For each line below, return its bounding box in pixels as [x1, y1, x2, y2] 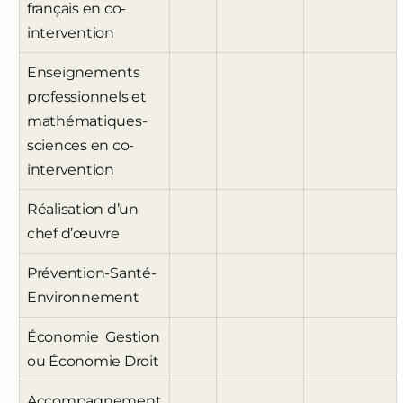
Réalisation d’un [26, 201, 139, 219]
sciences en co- [26, 137, 135, 155]
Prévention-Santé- [26, 264, 157, 282]
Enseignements [26, 64, 140, 82]
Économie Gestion [26, 328, 160, 346]
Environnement [26, 289, 139, 307]
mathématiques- [26, 112, 148, 130]
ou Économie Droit [26, 353, 159, 371]
